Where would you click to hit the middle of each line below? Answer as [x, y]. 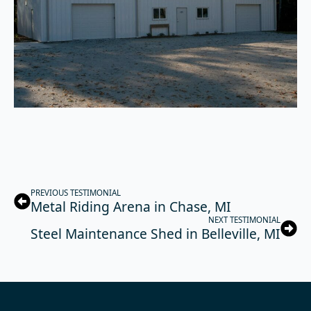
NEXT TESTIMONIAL [244, 220]
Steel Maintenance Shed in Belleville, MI [155, 234]
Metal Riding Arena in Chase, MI [131, 207]
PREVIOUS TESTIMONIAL [76, 193]
